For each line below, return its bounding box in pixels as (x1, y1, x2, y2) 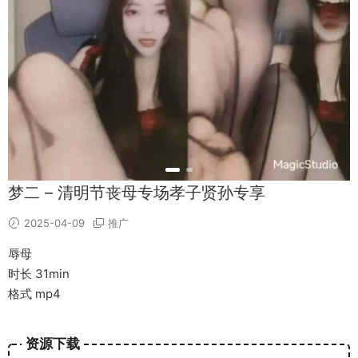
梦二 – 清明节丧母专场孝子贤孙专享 (8, 183, 265, 202)
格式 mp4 (8, 286, 61, 301)
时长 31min (8, 266, 70, 281)
